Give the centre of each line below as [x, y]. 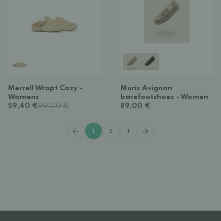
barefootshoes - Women [164, 97]
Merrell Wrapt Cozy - [45, 88]
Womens [23, 97]
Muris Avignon [146, 88]
